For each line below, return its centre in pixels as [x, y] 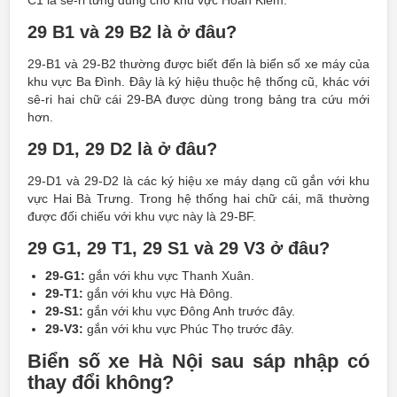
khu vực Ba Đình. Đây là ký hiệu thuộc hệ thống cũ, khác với [198, 82]
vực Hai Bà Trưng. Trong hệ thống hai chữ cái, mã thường [198, 198]
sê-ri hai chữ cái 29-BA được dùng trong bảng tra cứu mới [198, 99]
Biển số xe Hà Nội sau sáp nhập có [198, 361]
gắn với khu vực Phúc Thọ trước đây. [189, 329]
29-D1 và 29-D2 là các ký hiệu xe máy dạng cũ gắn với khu [198, 181]
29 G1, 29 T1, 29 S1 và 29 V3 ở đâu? [179, 248]
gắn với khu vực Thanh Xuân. [170, 276]
